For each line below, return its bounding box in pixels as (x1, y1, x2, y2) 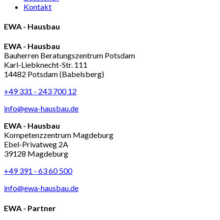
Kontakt (24, 1, 52, 11)
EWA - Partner (4, 203, 56, 213)
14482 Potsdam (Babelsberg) (4, 69, 104, 79)
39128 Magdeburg (4, 149, 68, 159)
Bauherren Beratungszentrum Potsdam (4, 51, 135, 60)
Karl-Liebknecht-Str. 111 (4, 60, 87, 70)
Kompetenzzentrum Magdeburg (4, 130, 113, 140)
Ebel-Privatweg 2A (4, 139, 68, 149)
